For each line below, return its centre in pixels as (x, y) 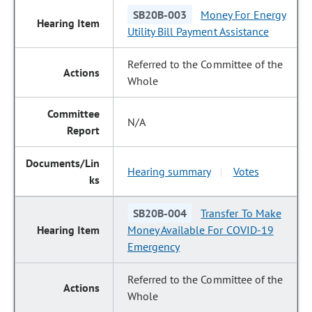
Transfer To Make (241, 213)
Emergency (154, 247)
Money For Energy (243, 15)
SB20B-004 (160, 213)
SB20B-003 (160, 15)
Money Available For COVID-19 (201, 230)
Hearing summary (169, 171)
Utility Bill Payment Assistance (198, 31)
